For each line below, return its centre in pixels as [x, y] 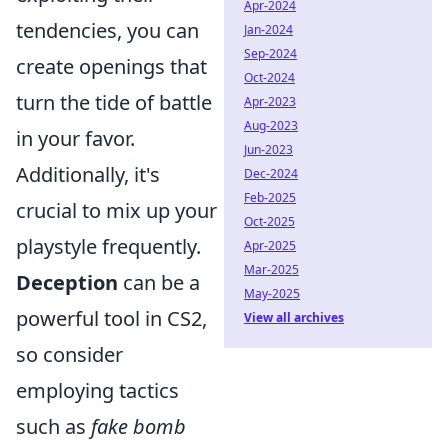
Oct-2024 [269, 77]
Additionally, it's [88, 174]
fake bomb [138, 426]
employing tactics [97, 390]
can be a [159, 282]
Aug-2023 [271, 125]
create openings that [111, 66]
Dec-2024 [271, 173]
